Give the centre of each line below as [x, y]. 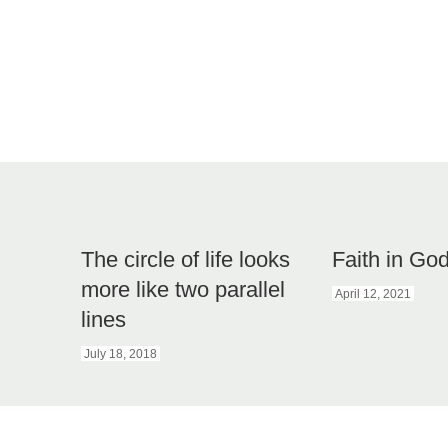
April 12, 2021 [373, 294]
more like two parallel [182, 290]
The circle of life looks [185, 260]
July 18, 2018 [120, 354]
